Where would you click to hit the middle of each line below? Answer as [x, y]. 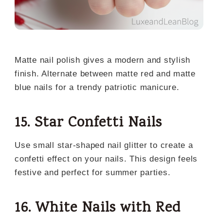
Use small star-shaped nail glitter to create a [104, 145]
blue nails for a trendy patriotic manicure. [97, 88]
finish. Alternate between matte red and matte [105, 74]
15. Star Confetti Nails [88, 124]
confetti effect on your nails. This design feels [106, 159]
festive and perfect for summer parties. [93, 173]
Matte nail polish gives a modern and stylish [102, 60]
